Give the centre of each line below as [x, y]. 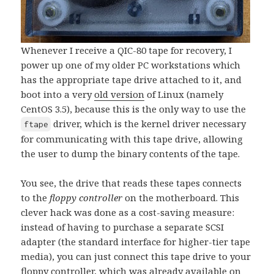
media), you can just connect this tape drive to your [136, 257]
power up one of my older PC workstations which [131, 65]
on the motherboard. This [181, 198]
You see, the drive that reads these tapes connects [131, 183]
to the [35, 198]
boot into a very [58, 94]
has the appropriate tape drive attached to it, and [131, 80]
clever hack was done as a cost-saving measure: [128, 213]
